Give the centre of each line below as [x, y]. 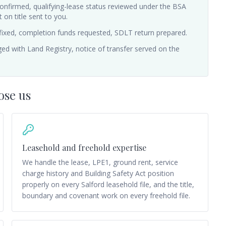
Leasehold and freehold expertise [84, 148]
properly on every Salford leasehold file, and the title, [108, 184]
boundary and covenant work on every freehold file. [106, 195]
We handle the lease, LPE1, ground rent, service [100, 162]
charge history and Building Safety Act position [98, 173]
